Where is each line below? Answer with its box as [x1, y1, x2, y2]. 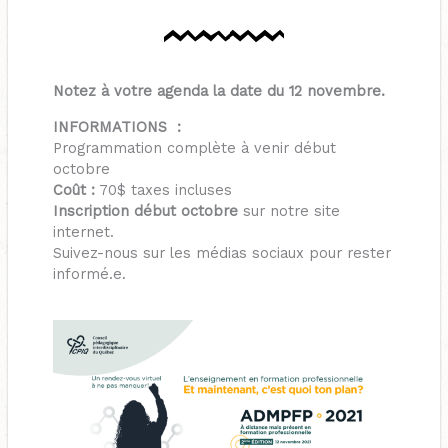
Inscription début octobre [52, 201, 238, 220]
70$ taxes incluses [94, 180, 232, 199]
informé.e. [52, 264, 126, 283]
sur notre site [237, 201, 340, 220]
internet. [52, 222, 114, 241]
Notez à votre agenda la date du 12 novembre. [52, 82, 385, 101]
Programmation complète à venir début [52, 138, 336, 157]
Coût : [52, 180, 95, 199]
